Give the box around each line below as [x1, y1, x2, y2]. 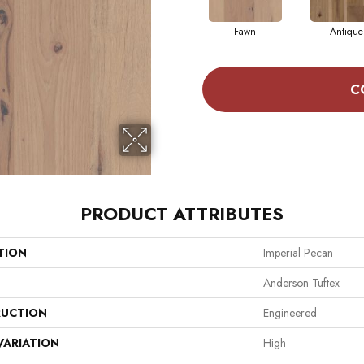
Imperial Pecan [263, 245, 333, 262]
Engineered [263, 305, 317, 322]
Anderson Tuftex [263, 275, 340, 292]
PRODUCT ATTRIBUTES [80, 201, 284, 227]
